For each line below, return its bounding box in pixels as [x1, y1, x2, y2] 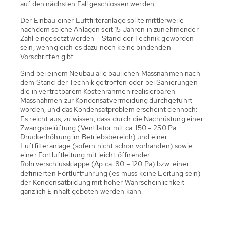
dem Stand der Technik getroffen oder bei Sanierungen [20, 77, 198, 87]
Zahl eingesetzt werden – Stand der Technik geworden [20, 33, 194, 43]
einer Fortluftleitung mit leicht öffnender [20, 150, 150, 159]
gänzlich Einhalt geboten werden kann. [20, 186, 143, 196]
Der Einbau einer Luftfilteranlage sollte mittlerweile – [20, 15, 190, 25]
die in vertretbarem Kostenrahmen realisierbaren [20, 86, 176, 96]
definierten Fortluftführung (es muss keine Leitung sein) [20, 168, 201, 178]
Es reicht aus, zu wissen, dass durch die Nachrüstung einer [20, 114, 203, 123]
